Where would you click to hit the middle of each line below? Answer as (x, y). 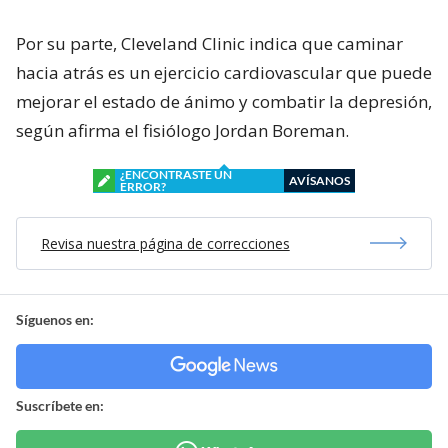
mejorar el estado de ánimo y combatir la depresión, (224, 101)
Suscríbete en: (60, 405)
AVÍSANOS (319, 180)
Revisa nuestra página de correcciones (165, 243)
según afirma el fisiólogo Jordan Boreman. (182, 130)
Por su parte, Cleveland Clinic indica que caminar (209, 43)
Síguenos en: (55, 319)
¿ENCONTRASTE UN (176, 174)
